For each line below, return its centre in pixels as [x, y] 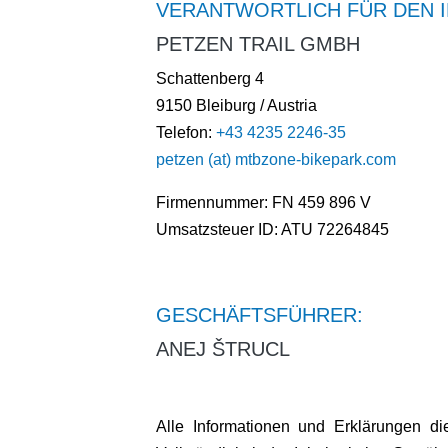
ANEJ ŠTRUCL [223, 349]
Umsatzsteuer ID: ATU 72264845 [272, 230]
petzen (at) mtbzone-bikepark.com [276, 160]
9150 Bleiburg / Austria [236, 106]
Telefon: [186, 133]
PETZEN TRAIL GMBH [258, 44]
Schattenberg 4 [210, 79]
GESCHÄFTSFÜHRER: [259, 315]
